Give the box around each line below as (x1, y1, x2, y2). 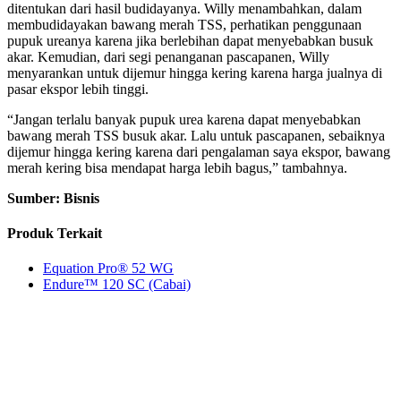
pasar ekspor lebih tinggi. (7, 81, 149, 97)
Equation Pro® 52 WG (43, 260, 174, 277)
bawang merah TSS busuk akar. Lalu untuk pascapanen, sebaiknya (7, 127, 385, 143)
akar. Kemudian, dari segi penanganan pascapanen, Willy (7, 48, 329, 64)
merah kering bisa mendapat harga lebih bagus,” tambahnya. (7, 159, 347, 175)
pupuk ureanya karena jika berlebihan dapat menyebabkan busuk (7, 32, 373, 48)
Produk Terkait (7, 225, 102, 241)
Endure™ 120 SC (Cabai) (43, 277, 191, 293)
